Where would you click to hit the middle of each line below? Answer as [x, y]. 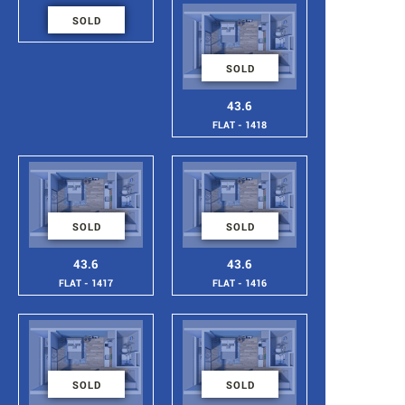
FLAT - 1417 [86, 283]
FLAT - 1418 [240, 125]
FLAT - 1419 [86, 30]
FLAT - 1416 [240, 283]
